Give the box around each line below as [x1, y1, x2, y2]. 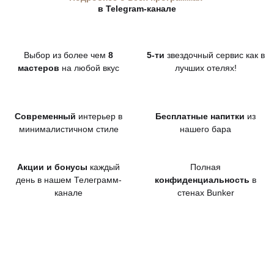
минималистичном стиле [18, 124, 119, 134]
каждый [87, 162, 120, 172]
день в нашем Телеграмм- [15, 175, 122, 185]
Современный [15, 111, 76, 121]
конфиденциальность [155, 175, 250, 185]
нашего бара [180, 124, 231, 134]
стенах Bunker [177, 188, 234, 198]
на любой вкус [59, 63, 119, 73]
